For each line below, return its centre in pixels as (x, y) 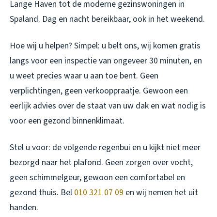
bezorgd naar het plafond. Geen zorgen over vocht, (101, 163)
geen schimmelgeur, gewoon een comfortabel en (97, 178)
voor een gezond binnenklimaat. (67, 121)
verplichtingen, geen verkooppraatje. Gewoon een (99, 91)
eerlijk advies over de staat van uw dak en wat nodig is (108, 106)
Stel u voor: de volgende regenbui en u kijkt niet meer (105, 148)
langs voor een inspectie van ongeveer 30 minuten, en (106, 61)
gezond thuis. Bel (42, 193)
